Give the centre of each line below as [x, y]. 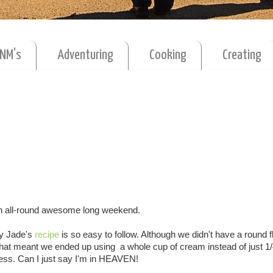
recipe [47, 235]
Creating [242, 55]
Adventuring [85, 55]
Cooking [168, 55]
